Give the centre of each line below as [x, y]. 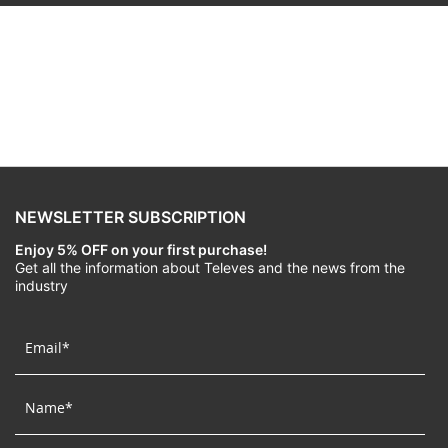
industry [41, 286]
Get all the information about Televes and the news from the [210, 268]
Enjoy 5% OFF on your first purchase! [141, 250]
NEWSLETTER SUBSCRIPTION [130, 217]
